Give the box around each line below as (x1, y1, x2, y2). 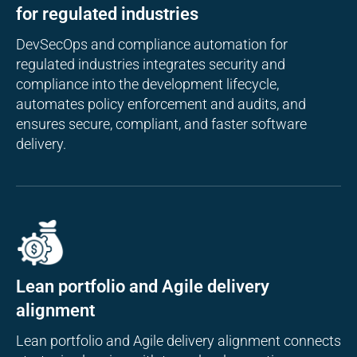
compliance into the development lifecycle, (16, 75, 279, 92)
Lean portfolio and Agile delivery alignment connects (16, 332, 341, 350)
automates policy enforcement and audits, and (16, 95, 306, 112)
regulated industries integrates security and (16, 55, 285, 73)
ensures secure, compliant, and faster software (16, 115, 307, 132)
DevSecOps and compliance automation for (16, 35, 288, 53)
